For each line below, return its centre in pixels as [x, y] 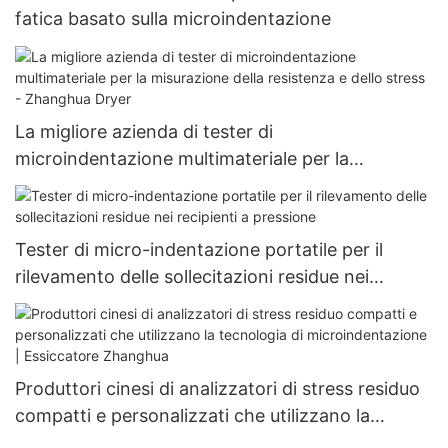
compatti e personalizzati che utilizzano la [192, 416]
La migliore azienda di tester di [144, 131]
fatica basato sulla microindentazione [173, 19]
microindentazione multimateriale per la [182, 158]
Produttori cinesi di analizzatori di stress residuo [217, 389]
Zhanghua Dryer [83, 212]
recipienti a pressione [105, 303]
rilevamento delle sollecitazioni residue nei [192, 276]
